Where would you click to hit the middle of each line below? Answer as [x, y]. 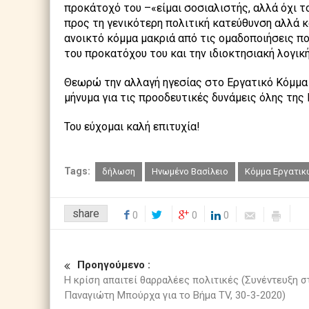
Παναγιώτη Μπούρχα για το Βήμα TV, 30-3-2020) [175, 296]
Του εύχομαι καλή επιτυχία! [132, 127]
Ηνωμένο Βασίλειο [190, 172]
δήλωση [119, 172]
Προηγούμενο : [114, 265]
